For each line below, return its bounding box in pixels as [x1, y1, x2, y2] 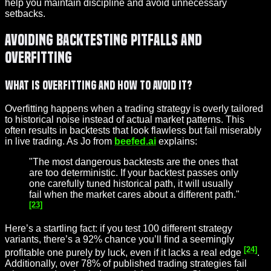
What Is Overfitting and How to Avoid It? [5, 79, 192, 93]
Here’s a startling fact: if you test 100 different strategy [5, 223, 232, 234]
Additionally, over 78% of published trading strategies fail [5, 258, 247, 269]
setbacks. [5, 8, 45, 19]
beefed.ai [114, 135, 156, 146]
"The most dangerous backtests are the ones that [29, 156, 238, 167]
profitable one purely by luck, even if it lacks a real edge [5, 247, 244, 258]
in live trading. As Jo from [5, 135, 114, 146]
